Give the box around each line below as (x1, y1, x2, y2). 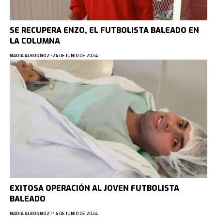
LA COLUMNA (10, 35, 60, 46)
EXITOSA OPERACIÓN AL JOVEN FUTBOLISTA (10, 183, 179, 193)
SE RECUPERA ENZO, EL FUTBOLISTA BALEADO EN (10, 25, 199, 35)
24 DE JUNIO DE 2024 (52, 51, 98, 59)
